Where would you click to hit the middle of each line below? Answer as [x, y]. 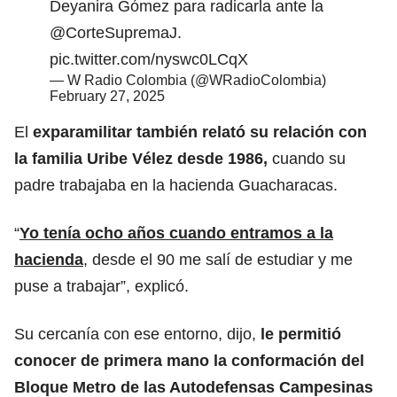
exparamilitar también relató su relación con [200, 132]
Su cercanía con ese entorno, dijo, [135, 334]
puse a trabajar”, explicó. [101, 286]
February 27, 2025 [107, 96]
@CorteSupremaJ [113, 32]
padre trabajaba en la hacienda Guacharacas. [176, 185]
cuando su [307, 158]
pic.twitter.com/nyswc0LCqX [149, 59]
